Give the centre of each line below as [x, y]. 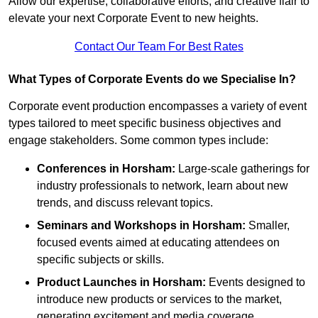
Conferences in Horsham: [106, 169]
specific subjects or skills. [100, 260]
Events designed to [256, 283]
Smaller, [268, 226]
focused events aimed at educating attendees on [158, 243]
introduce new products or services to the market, [159, 300]
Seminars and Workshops [108, 226]
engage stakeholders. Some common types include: [138, 141]
